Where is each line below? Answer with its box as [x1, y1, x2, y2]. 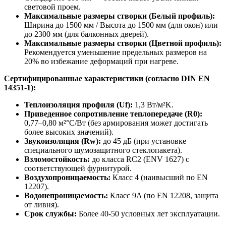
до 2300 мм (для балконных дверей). [24, 30, 149, 39]
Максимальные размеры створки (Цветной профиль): [24, 39, 221, 48]
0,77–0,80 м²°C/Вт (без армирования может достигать [24, 119, 208, 128]
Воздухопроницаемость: [24, 173, 110, 182]
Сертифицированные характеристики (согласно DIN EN [4, 74, 210, 83]
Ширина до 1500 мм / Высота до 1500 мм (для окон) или [24, 21, 218, 30]
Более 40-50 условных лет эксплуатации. [77, 209, 220, 218]
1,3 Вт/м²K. [133, 100, 174, 109]
